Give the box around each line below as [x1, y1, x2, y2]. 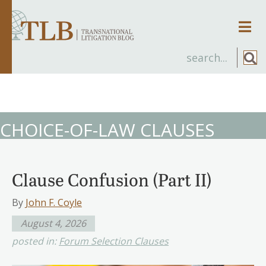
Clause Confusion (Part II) [12, 167, 212, 191]
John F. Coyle [26, 195, 82, 209]
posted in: [12, 234, 59, 248]
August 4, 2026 [21, 216, 86, 230]
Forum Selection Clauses [59, 234, 169, 248]
